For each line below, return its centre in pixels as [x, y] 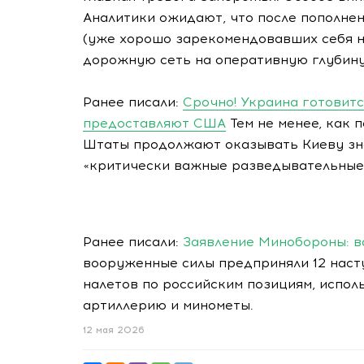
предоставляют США [154, 123]
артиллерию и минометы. [168, 305]
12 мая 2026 [114, 330]
